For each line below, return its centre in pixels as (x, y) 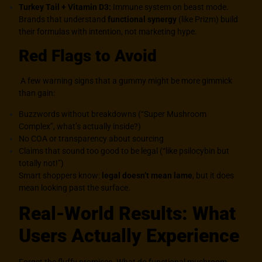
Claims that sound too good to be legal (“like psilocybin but (124, 151)
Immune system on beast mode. (170, 7)
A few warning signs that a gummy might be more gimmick (126, 81)
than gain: (37, 93)
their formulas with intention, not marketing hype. (108, 31)
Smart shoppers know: (61, 175)
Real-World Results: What (127, 214)
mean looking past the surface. (75, 187)
